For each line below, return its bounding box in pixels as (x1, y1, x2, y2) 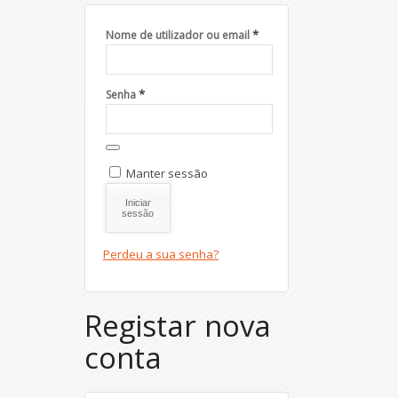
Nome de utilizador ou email (106, 28, 252, 43)
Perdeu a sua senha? (103, 246, 219, 263)
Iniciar (124, 197, 151, 208)
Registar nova (84, 306, 271, 346)
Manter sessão (126, 165, 208, 181)
